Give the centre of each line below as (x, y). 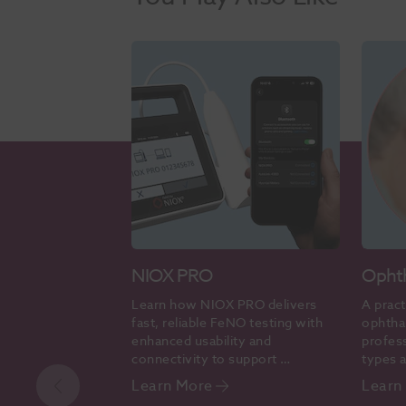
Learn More (172, 386)
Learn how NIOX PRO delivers (224, 304)
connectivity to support (204, 359)
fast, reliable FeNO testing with (227, 323)
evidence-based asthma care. (222, 377)
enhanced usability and (202, 341)
